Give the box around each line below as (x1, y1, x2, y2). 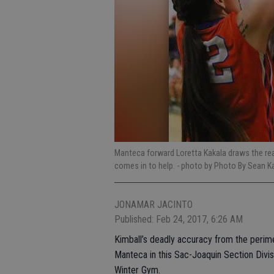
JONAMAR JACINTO (114, 199, 193, 210)
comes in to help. (114, 161, 177, 171)
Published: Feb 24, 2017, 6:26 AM (114, 213, 243, 225)
